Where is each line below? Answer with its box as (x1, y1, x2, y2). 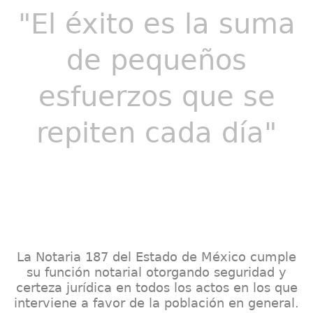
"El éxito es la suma (17, 7, 296, 40)
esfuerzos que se (38, 80, 275, 112)
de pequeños (66, 43, 247, 76)
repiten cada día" (36, 116, 277, 149)
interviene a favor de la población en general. (14, 295, 299, 310)
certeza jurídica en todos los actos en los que (15, 279, 298, 295)
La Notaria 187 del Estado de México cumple (17, 249, 296, 264)
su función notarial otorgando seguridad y (27, 264, 286, 279)
